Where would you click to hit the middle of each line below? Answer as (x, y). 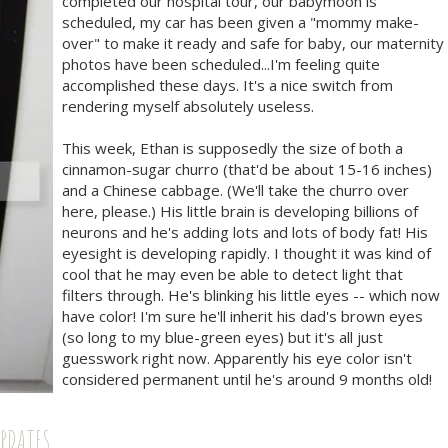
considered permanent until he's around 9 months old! (247, 379)
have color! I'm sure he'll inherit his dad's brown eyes (242, 316)
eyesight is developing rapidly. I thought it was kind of (246, 253)
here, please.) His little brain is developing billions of (240, 211)
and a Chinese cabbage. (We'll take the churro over (235, 190)
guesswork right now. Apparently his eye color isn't (237, 358)
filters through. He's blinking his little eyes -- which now (251, 295)
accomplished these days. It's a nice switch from (227, 85)
